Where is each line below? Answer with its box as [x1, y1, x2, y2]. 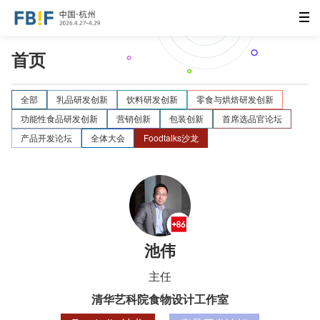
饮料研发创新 [126, 92, 178, 105]
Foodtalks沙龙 [144, 131, 199, 144]
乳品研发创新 [56, 92, 108, 105]
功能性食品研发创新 [21, 111, 98, 124]
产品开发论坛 [21, 131, 72, 144]
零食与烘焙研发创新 [196, 92, 274, 105]
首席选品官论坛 [222, 111, 282, 124]
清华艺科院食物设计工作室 [91, 291, 229, 307]
